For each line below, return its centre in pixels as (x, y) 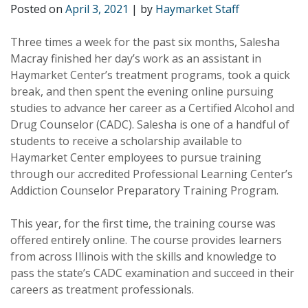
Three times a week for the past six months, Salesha (145, 42)
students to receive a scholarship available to (126, 141)
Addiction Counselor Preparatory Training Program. (144, 190)
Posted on (38, 9)
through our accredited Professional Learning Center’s (152, 174)
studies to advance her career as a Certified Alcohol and (152, 108)
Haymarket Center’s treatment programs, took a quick (150, 75)
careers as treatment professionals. (102, 289)
